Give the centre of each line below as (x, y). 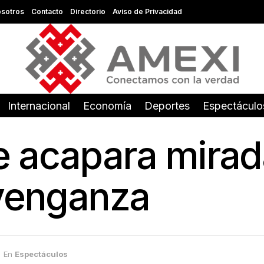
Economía (107, 106)
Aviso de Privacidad (147, 11)
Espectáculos (41, 254)
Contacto (47, 11)
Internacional (39, 106)
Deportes (167, 106)
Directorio (88, 11)
